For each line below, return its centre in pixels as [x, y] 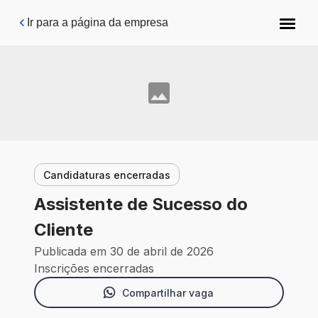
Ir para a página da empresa [98, 22]
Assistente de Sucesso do [141, 204]
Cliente [64, 230]
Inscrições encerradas [94, 269]
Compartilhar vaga [168, 292]
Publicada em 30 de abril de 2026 [124, 252]
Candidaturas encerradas [107, 175]
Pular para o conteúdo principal [101, 17]
